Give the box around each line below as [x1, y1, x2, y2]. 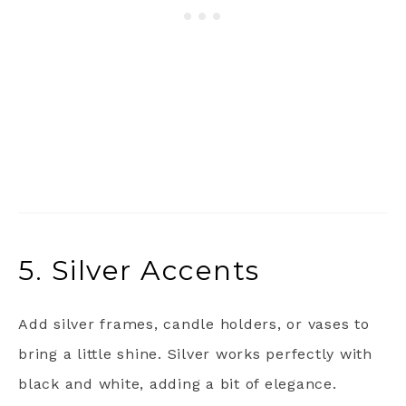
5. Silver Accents [18, 253, 260, 287]
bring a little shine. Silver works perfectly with [18, 344, 372, 362]
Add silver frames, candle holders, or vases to [18, 314, 370, 333]
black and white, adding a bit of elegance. [18, 374, 337, 392]
